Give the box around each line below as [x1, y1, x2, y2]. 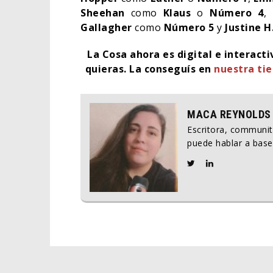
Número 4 [210, 6, 264, 20]
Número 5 [163, 21, 214, 35]
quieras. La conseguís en [85, 62, 214, 76]
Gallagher [80, 21, 132, 35]
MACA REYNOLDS [187, 108, 271, 121]
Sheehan [80, 6, 125, 20]
